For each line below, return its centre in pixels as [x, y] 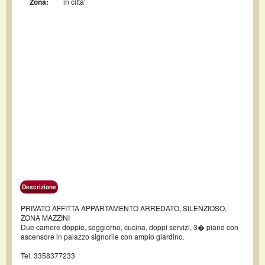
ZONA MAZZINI [45, 217]
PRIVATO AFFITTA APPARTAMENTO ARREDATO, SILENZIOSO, [124, 208]
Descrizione [39, 187]
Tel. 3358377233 [48, 255]
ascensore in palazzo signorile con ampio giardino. [103, 236]
